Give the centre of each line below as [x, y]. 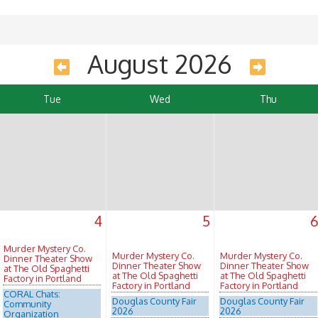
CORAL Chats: [32, 294]
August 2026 [160, 63]
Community [27, 303]
